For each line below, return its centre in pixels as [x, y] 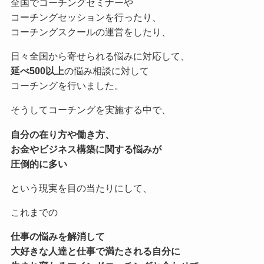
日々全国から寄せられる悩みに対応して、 [100, 56]
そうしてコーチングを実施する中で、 [90, 110]
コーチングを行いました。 [67, 86]
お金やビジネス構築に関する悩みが [86, 149]
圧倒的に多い [39, 164]
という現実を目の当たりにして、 [81, 188]
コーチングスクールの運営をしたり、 [90, 32]
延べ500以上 [37, 71]
